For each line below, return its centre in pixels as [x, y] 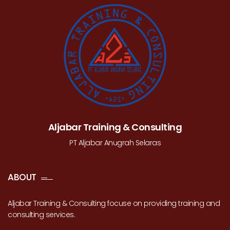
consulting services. [41, 215]
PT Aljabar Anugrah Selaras [115, 143]
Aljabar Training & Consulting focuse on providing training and [114, 203]
